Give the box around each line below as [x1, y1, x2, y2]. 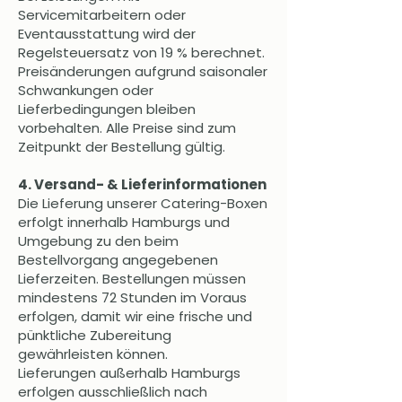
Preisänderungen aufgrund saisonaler [18, 62, 267, 82]
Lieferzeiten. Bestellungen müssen [18, 269, 246, 289]
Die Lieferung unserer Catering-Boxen [18, 194, 267, 214]
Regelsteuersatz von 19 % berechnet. [18, 43, 265, 63]
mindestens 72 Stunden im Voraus [18, 288, 247, 308]
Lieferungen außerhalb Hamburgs [18, 363, 240, 383]
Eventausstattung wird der [18, 24, 196, 44]
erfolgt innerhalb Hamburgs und [18, 213, 230, 232]
